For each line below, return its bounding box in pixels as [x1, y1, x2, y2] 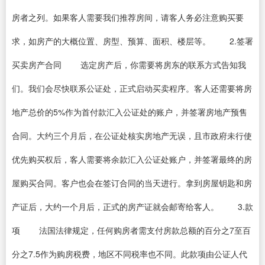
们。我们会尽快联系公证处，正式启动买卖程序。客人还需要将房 [12, 82, 252, 94]
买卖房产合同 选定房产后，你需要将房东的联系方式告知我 [12, 59, 246, 70]
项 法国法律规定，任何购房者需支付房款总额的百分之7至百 [12, 224, 251, 236]
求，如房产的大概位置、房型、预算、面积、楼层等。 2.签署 [12, 35, 253, 47]
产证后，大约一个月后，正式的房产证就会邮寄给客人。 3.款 [12, 201, 253, 212]
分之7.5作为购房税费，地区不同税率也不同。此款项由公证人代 [12, 248, 247, 260]
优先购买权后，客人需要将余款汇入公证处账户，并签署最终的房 [12, 153, 252, 165]
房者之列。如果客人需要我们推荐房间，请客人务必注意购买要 [12, 11, 244, 23]
